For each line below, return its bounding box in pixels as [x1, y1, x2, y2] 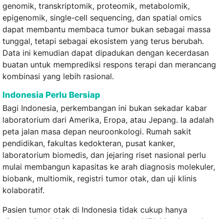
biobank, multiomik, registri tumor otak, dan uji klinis [2, 174, 197, 184]
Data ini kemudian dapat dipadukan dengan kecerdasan [2, 48, 209, 58]
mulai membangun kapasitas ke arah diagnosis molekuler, [2, 162, 215, 172]
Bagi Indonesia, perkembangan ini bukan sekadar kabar [2, 103, 207, 113]
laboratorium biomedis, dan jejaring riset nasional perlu [2, 150, 206, 160]
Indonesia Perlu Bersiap [2, 89, 100, 100]
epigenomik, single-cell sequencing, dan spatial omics [2, 13, 201, 23]
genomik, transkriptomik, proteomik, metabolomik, [2, 1, 190, 11]
